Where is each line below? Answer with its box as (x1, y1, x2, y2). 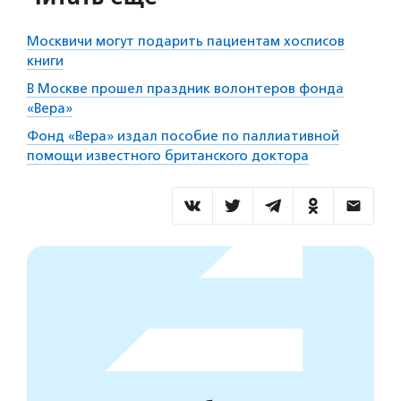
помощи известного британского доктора (27, 147, 309, 164)
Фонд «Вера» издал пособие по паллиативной (27, 127, 339, 144)
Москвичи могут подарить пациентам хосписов (27, 32, 345, 49)
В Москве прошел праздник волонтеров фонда (27, 80, 344, 97)
